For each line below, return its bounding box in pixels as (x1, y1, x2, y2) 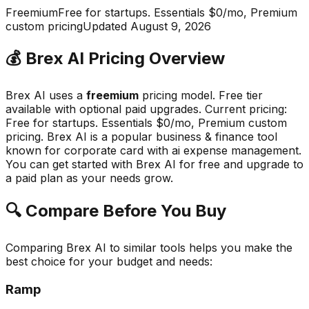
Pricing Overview (84, 48, 225, 69)
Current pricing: (205, 102, 287, 117)
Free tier (219, 88, 263, 103)
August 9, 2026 (130, 19, 211, 33)
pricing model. (139, 88, 215, 103)
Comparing (6, 241, 66, 255)
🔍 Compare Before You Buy (6, 201, 226, 221)
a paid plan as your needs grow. (6, 171, 173, 186)
